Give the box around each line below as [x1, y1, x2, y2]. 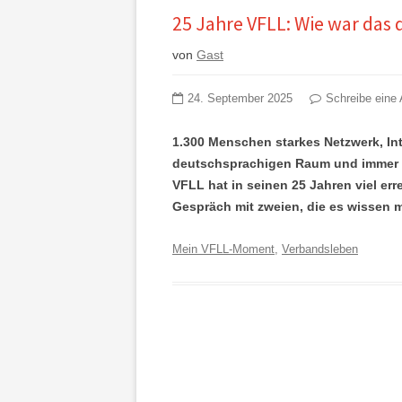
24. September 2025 [188, 92, 293, 105]
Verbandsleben [282, 242, 358, 256]
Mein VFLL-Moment [172, 242, 275, 256]
